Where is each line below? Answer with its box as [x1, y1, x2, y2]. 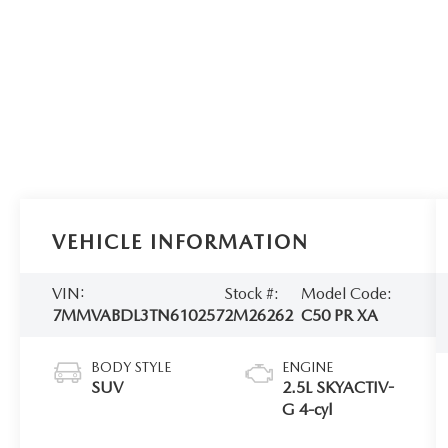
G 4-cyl [282, 400, 333, 420]
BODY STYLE [91, 359, 172, 376]
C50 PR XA [300, 306, 378, 326]
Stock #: [224, 284, 280, 304]
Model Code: [300, 284, 392, 304]
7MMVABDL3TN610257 [52, 306, 225, 326]
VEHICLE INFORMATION [52, 230, 310, 255]
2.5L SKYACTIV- [282, 378, 395, 398]
